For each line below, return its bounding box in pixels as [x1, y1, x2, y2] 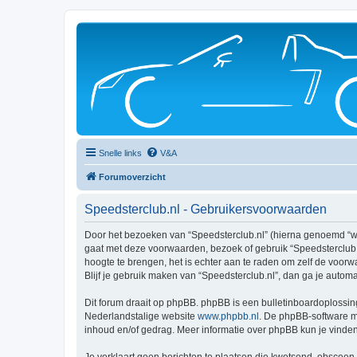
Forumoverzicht [99, 172, 166, 182]
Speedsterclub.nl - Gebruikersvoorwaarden [84, 202, 327, 216]
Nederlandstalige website [84, 311, 198, 322]
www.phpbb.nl [198, 311, 259, 322]
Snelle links [99, 148, 142, 158]
